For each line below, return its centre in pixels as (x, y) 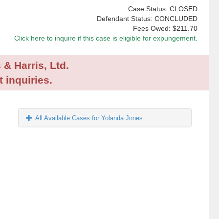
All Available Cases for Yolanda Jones (89, 118)
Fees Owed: (153, 29)
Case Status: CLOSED (163, 9)
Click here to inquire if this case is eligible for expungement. (106, 38)
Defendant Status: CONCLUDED (147, 19)
